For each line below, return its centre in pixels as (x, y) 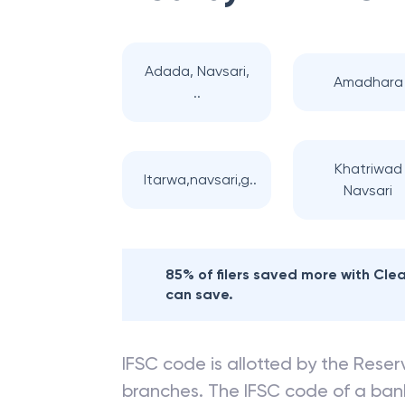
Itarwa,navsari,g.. (200, 179)
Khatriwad (368, 169)
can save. (199, 294)
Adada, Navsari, (197, 71)
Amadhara (368, 82)
